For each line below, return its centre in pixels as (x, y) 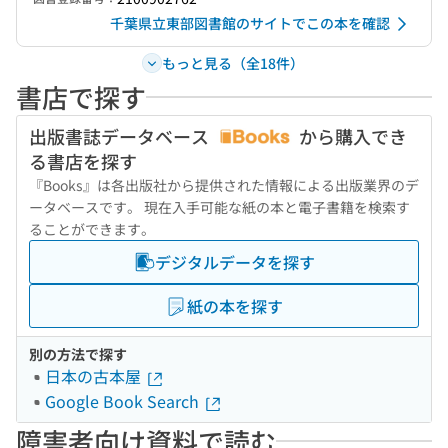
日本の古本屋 (95, 376)
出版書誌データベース (121, 136)
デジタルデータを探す (235, 262)
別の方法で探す (78, 354)
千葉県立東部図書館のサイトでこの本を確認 (250, 23)
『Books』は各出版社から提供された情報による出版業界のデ (224, 185)
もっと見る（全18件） (232, 62)
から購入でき (351, 136)
